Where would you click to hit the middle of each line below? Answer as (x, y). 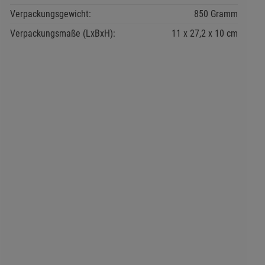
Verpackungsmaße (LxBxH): (62, 33)
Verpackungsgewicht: (50, 14)
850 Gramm (216, 14)
